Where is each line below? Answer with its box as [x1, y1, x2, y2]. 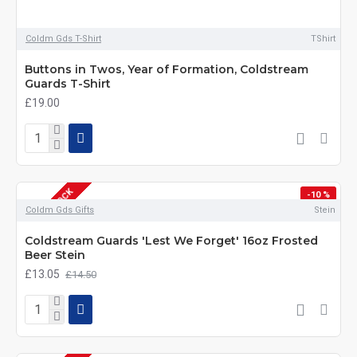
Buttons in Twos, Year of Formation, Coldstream [25, 62, 308, 76]
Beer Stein [25, 248, 85, 262]
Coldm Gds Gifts [25, 205, 94, 215]
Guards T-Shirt [25, 76, 111, 91]
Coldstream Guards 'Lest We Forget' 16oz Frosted [25, 233, 318, 248]
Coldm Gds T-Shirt [25, 33, 101, 44]
